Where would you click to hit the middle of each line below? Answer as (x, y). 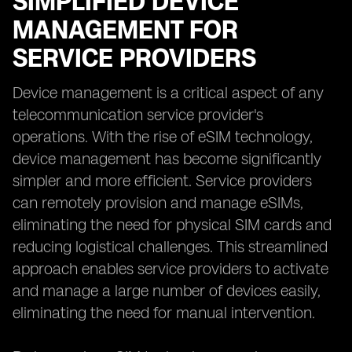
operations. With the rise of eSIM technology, (163, 137)
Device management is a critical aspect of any (168, 93)
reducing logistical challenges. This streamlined (170, 247)
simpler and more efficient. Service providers (162, 181)
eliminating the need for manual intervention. (164, 313)
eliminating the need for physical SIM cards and (172, 225)
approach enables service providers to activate (170, 269)
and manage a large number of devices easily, (167, 291)
